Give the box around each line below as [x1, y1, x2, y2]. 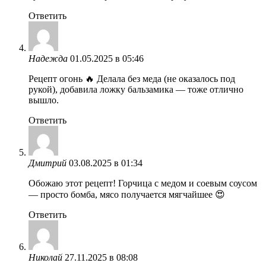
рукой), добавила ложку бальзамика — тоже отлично [28, 84, 243, 94]
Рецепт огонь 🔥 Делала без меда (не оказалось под [28, 73, 235, 84]
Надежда [28, 53, 68, 64]
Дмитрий [28, 157, 66, 168]
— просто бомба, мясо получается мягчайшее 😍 [28, 189, 225, 199]
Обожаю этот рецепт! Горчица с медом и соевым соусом [28, 178, 257, 188]
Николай [28, 252, 62, 262]
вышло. [28, 94, 59, 105]
